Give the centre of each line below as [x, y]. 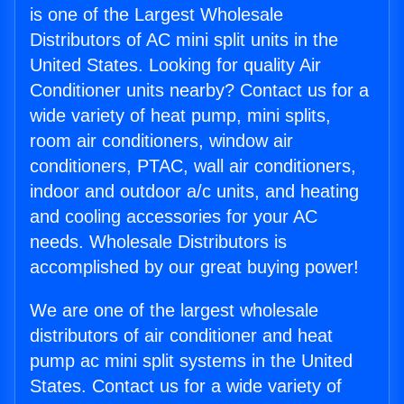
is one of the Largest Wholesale [156, 15]
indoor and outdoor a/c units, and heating [194, 192]
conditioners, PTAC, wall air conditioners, [193, 166]
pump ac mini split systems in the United [191, 361]
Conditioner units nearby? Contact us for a [199, 91]
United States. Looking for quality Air [175, 65]
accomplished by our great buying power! [194, 267]
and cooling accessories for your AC [174, 217]
